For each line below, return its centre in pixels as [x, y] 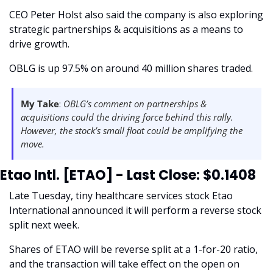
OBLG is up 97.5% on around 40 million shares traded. [132, 68]
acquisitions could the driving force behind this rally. [127, 117]
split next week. [45, 225]
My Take [40, 104]
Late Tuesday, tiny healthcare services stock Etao [121, 196]
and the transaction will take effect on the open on [124, 264]
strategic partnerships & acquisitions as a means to [126, 29]
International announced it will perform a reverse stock [135, 210]
